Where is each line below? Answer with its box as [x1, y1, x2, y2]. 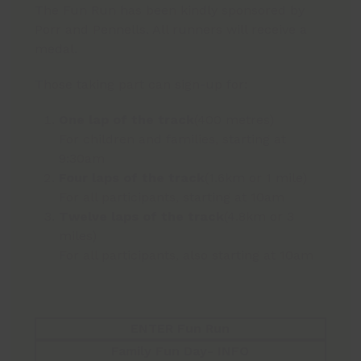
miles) [59, 228, 98, 243]
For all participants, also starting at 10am [59, 247, 314, 263]
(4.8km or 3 [224, 209, 295, 224]
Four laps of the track [59, 170, 205, 185]
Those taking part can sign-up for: [35, 77, 248, 92]
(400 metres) [194, 112, 275, 127]
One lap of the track [59, 112, 195, 127]
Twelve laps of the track [59, 209, 225, 224]
